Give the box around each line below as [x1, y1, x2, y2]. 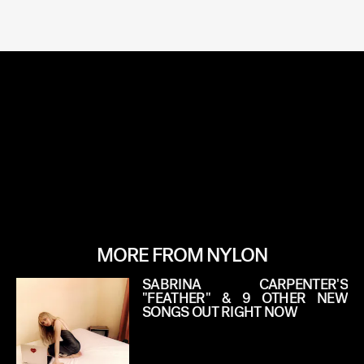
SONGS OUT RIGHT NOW [142, 303, 297, 323]
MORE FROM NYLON [96, 242, 268, 269]
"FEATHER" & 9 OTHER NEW [142, 289, 348, 309]
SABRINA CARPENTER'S [142, 275, 348, 295]
